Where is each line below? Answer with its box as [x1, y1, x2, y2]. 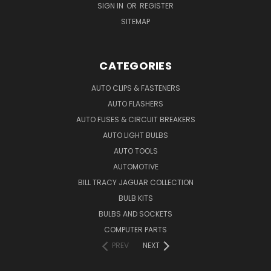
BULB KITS [118, 192, 153, 203]
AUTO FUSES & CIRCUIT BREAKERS [76, 114, 195, 125]
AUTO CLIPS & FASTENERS [91, 82, 180, 93]
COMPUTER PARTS [104, 224, 167, 235]
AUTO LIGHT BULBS [103, 129, 168, 140]
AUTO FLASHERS [108, 98, 163, 109]
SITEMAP [121, 16, 150, 27]
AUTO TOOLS [113, 145, 158, 156]
